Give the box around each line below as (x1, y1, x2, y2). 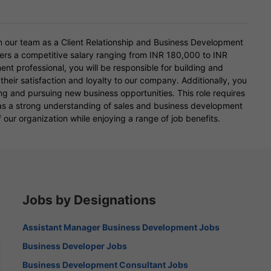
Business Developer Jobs (22, 240, 128, 251)
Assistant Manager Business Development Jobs (22, 221, 220, 232)
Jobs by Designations (22, 192, 157, 207)
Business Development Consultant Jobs (22, 259, 189, 270)
